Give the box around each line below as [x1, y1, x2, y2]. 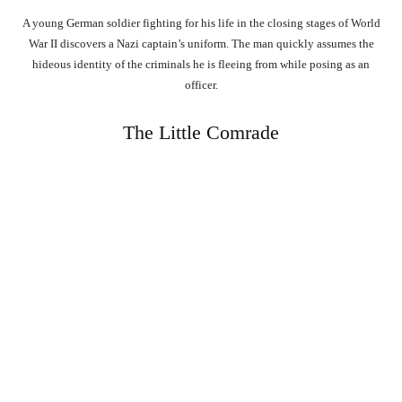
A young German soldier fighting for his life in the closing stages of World [22, 16, 380, 31]
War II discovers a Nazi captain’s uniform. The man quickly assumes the [28, 37, 374, 51]
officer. [184, 78, 218, 92]
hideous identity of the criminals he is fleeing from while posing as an [32, 57, 370, 72]
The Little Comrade [123, 121, 279, 144]
